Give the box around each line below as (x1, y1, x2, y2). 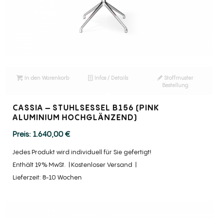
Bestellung (162, 81, 188, 89)
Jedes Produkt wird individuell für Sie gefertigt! (13, 148, 152, 157)
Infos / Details (92, 73, 128, 81)
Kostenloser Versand (71, 161, 133, 169)
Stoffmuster (162, 73, 193, 81)
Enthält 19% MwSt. (13, 161, 66, 169)
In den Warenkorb (23, 73, 70, 81)
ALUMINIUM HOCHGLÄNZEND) (13, 111, 138, 123)
